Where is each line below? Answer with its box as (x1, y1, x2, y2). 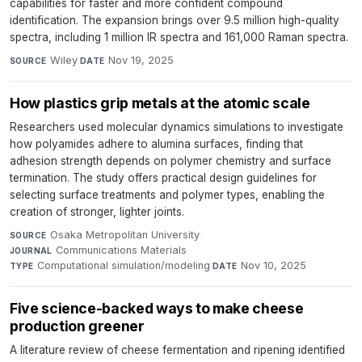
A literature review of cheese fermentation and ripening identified (10, 343, 345, 356)
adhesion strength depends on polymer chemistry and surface (10, 154, 331, 167)
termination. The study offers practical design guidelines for (10, 170, 317, 184)
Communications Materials (56, 243, 187, 256)
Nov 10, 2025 (241, 259, 307, 271)
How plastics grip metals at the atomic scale (10, 94, 310, 112)
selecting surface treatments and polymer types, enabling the (10, 187, 325, 201)
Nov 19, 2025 (107, 53, 174, 66)
